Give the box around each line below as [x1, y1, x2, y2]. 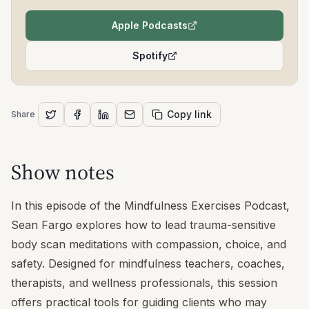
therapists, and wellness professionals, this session [11, 276, 277, 290]
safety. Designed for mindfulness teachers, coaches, [11, 257, 285, 271]
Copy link [167, 108, 212, 121]
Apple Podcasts [112, 19, 188, 32]
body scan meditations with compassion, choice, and [11, 237, 286, 252]
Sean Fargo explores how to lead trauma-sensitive [11, 218, 276, 232]
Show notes [11, 158, 114, 187]
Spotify [132, 50, 168, 62]
